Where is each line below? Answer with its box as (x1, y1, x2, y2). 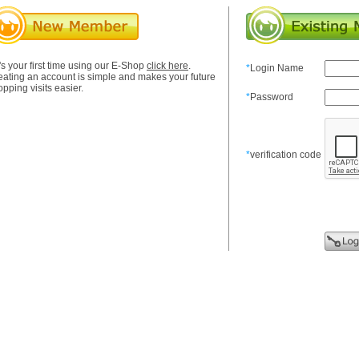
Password (250, 91, 293, 103)
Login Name (250, 63, 304, 74)
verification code (250, 149, 321, 160)
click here (147, 60, 188, 71)
